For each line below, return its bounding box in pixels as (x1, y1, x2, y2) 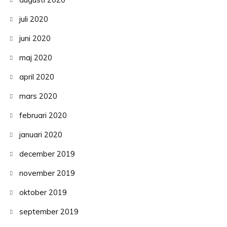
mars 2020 (19, 91, 57, 101)
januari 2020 (19, 130, 62, 140)
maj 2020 (19, 53, 52, 63)
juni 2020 (19, 33, 51, 44)
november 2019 (19, 168, 75, 178)
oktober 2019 (19, 187, 67, 198)
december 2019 (19, 149, 75, 159)
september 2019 (19, 207, 79, 217)
